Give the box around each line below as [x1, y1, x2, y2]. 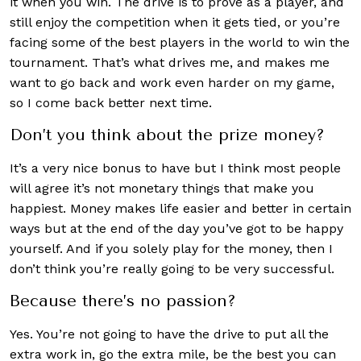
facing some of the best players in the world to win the [10, 34, 350, 50]
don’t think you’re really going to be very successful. [10, 260, 334, 276]
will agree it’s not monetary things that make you [10, 180, 314, 196]
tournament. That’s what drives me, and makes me [10, 54, 330, 70]
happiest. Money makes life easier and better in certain [10, 200, 351, 216]
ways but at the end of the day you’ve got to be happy [10, 220, 343, 236]
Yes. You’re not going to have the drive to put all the [10, 326, 329, 342]
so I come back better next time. [10, 94, 212, 110]
